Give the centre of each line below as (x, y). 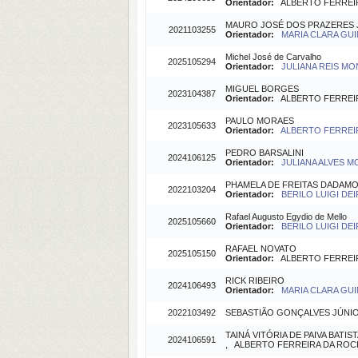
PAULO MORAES (260, 121)
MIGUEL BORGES (262, 89)
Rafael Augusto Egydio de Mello (286, 217)
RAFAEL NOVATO (261, 249)
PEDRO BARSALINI (265, 153)
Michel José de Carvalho (273, 57)
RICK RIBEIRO (255, 280)
